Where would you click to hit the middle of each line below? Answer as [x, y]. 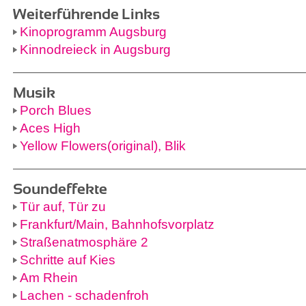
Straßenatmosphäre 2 [84, 242]
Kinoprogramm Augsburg [93, 32]
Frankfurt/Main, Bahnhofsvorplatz [117, 224]
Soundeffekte [60, 189]
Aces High [50, 128]
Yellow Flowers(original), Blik [103, 146]
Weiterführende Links [86, 14]
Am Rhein [49, 278]
